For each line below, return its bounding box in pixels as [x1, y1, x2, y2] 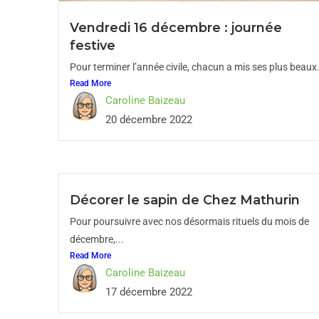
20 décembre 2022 [105, 113, 192, 126]
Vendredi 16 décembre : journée [70, 20, 282, 36]
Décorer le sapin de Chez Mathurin [70, 192, 300, 208]
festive [70, 38, 115, 53]
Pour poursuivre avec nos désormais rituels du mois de [70, 216, 309, 227]
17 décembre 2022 [105, 286, 192, 298]
